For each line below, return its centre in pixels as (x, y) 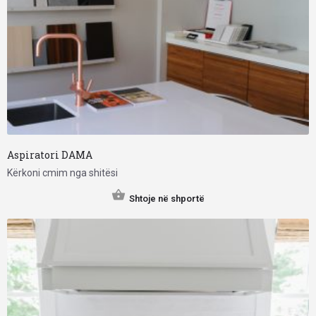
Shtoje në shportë (167, 199)
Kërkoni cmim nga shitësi (62, 173)
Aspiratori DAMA (50, 155)
